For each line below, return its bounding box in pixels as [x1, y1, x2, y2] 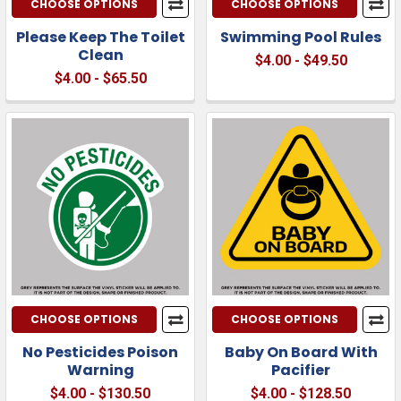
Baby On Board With [224, 341, 378, 363]
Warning [66, 359, 134, 380]
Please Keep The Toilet [15, 26, 185, 47]
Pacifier [271, 359, 330, 380]
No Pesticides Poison [22, 341, 178, 363]
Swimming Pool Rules [220, 26, 381, 47]
